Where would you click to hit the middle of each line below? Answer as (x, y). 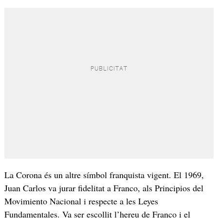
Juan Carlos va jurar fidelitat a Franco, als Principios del (104, 188)
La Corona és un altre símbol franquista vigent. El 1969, (104, 174)
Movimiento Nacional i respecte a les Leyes (81, 201)
